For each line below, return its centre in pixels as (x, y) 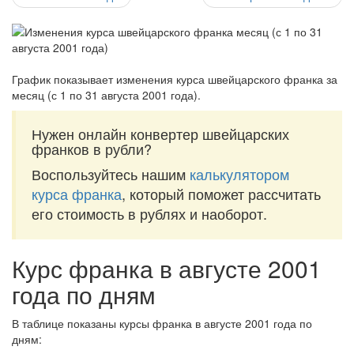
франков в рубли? (92, 149)
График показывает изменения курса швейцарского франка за (175, 79)
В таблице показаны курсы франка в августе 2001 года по (162, 323)
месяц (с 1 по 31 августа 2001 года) (105, 95)
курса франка (77, 194)
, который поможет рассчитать (221, 194)
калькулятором (239, 174)
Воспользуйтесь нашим (111, 174)
